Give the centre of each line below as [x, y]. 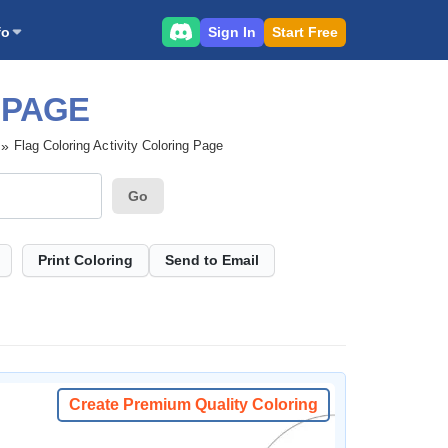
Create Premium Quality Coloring [193, 404]
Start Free [305, 31]
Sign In [232, 31]
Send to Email [212, 260]
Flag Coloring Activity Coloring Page [118, 145]
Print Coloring [85, 260]
